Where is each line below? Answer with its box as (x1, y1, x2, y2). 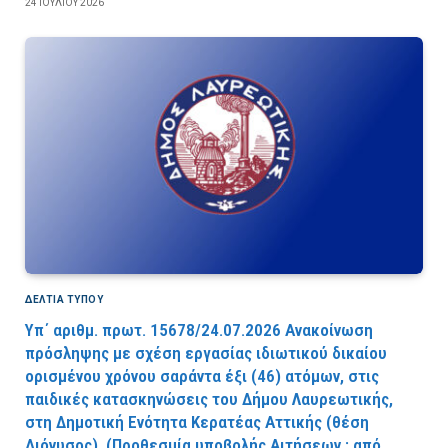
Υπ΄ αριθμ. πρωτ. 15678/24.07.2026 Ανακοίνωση (25, 319, 373, 340)
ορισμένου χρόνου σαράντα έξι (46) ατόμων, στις (25, 365, 379, 386)
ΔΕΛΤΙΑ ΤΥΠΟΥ (25, 293, 103, 305)
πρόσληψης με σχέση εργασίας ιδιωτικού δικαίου (25, 342, 387, 363)
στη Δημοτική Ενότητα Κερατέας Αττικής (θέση (25, 411, 369, 432)
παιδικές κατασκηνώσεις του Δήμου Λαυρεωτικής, (25, 388, 393, 409)
